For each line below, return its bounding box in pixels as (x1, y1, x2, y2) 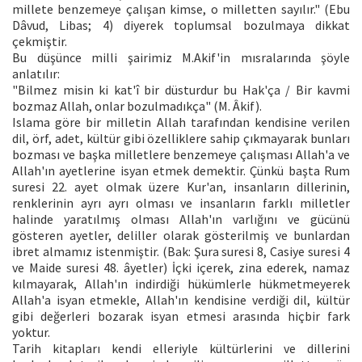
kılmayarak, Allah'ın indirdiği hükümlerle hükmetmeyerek (12, 275, 350, 292)
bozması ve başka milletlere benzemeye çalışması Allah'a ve (12, 145, 350, 162)
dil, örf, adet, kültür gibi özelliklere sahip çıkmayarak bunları (12, 129, 350, 146)
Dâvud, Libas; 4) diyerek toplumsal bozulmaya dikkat (12, 16, 350, 33)
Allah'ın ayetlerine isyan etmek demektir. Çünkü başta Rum (12, 162, 350, 179)
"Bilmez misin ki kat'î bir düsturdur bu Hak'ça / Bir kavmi (12, 81, 350, 98)
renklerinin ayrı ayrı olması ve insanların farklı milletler (12, 194, 350, 211)
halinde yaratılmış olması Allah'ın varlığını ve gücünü (12, 210, 350, 227)
